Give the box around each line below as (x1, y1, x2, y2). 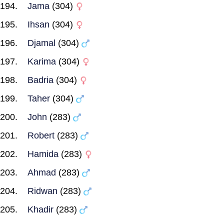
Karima (27, 56, 56, 66)
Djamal (27, 38, 55, 48)
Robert (27, 130, 54, 140)
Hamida (27, 149, 58, 159)
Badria (27, 75, 53, 85)
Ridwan (27, 186, 57, 196)
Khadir (27, 204, 53, 214)
